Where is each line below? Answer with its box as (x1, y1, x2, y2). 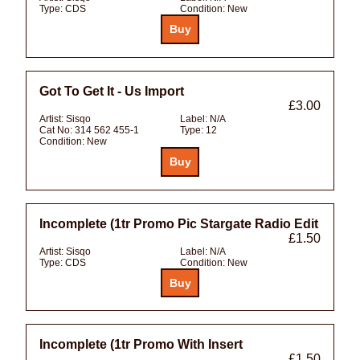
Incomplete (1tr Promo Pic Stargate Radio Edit (39, 216, 318, 231)
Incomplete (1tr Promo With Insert (39, 337, 243, 352)
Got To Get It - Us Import (39, 84, 184, 98)
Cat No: (39, 124, 75, 136)
